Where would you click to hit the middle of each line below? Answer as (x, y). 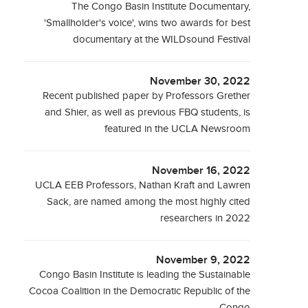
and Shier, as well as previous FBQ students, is (148, 112)
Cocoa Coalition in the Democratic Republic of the (140, 291)
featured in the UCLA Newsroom (178, 129)
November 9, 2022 (203, 260)
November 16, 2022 (201, 171)
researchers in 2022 (206, 218)
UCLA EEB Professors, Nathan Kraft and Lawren (143, 185)
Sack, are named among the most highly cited (149, 202)
